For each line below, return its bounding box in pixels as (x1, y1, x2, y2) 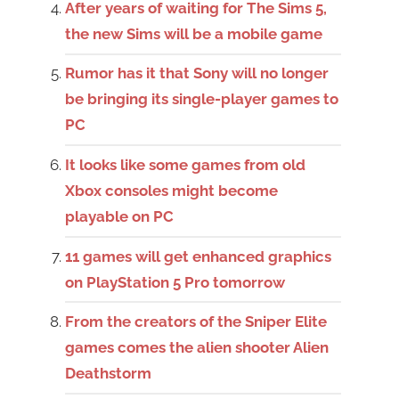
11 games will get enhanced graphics (65, 247, 332, 265)
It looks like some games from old (65, 156, 306, 175)
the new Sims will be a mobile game (65, 24, 323, 43)
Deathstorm (65, 364, 152, 383)
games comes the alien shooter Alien (65, 338, 330, 357)
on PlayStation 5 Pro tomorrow (65, 273, 286, 291)
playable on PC (65, 208, 175, 226)
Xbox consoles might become (65, 182, 279, 200)
